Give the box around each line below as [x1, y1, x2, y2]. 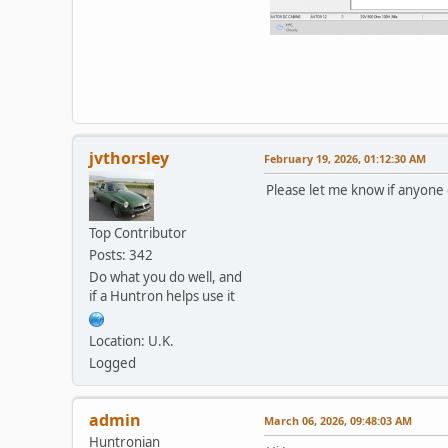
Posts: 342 [89, 245, 153, 264]
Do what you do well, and [89, 267, 242, 286]
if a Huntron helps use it [89, 286, 235, 305]
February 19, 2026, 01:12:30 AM [264, 150, 426, 166]
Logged [89, 353, 136, 372]
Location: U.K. [89, 331, 174, 350]
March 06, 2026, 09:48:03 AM [264, 412, 412, 428]
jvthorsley [89, 146, 169, 169]
